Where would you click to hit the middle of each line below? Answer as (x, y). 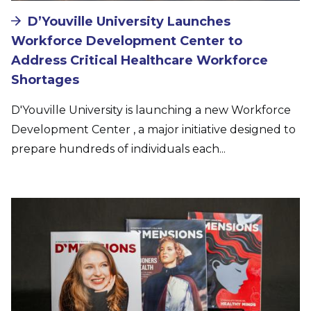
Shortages (45, 79)
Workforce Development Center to (127, 41)
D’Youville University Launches (129, 21)
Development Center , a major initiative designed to (153, 129)
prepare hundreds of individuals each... (118, 149)
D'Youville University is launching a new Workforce (151, 110)
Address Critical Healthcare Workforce (140, 60)
